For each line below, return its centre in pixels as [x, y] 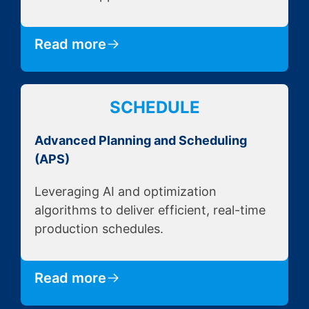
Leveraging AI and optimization [126, 192]
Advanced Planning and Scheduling [141, 141]
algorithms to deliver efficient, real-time [150, 210]
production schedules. [99, 229]
